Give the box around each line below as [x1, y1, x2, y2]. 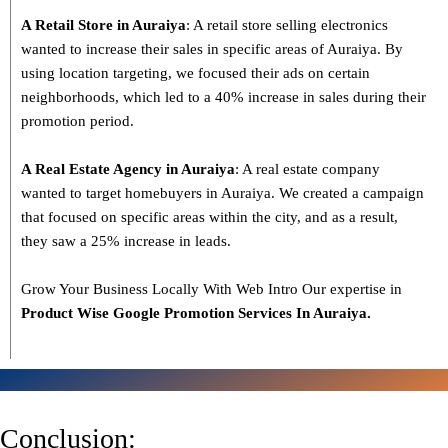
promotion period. [21, 113, 134, 130]
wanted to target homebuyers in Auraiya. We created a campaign [21, 185, 424, 202]
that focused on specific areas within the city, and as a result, [21, 209, 398, 226]
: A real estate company [235, 161, 380, 178]
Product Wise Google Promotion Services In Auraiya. [21, 305, 371, 322]
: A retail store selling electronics [186, 17, 388, 34]
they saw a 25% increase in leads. [21, 233, 231, 250]
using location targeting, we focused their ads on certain [21, 65, 370, 82]
